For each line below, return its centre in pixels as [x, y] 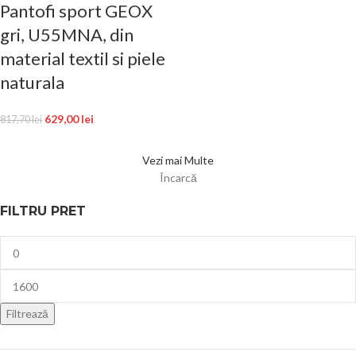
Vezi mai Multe [178, 160]
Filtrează [27, 313]
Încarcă [178, 178]
